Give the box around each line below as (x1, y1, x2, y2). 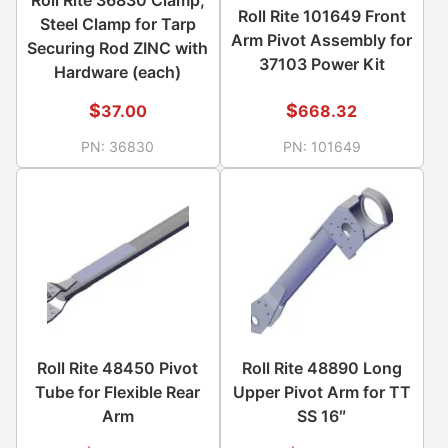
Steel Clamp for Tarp (39, 13, 196, 34)
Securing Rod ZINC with (27, 37, 209, 58)
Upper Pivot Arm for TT (232, 382, 411, 403)
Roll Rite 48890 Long (241, 358, 402, 379)
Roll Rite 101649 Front (237, 5, 406, 26)
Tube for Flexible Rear (35, 382, 201, 403)
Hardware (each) (54, 61, 182, 82)
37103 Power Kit (258, 53, 385, 74)
